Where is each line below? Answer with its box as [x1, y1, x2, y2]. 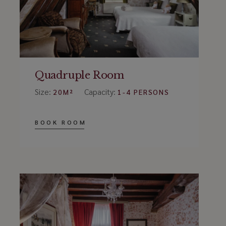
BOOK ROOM [34, 118, 87, 127]
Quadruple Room [34, 69, 124, 82]
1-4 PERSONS [117, 87, 170, 97]
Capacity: [84, 86, 118, 97]
